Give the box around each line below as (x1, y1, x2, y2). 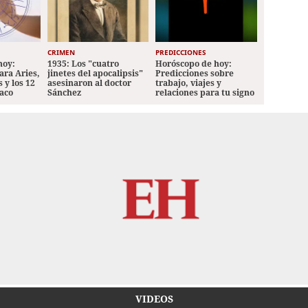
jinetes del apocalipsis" (47, 67, 143, 80)
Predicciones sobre (155, 67, 234, 80)
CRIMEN (47, 47, 75, 58)
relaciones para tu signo (155, 87, 255, 99)
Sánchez (47, 87, 81, 99)
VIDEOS (135, 292, 173, 306)
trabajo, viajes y (155, 77, 222, 89)
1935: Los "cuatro (47, 58, 119, 70)
